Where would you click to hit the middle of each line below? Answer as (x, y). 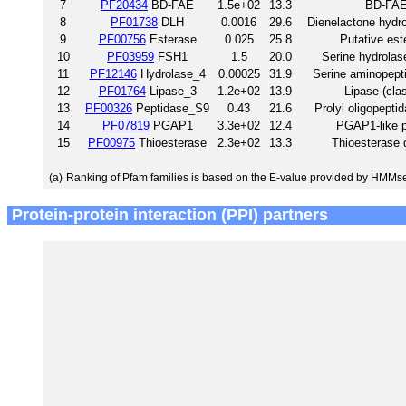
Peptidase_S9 (171, 108)
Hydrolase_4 (171, 73)
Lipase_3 (171, 91)
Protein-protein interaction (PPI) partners (168, 214)
